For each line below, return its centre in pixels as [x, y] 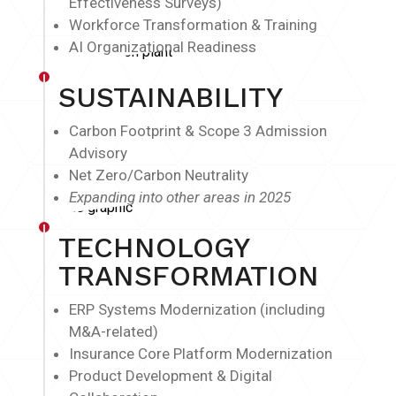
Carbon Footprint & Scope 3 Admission [198, 131]
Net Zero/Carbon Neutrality [159, 175]
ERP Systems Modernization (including [197, 309]
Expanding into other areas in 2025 [180, 198]
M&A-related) [114, 331]
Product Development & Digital [171, 375]
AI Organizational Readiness [163, 47]
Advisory [98, 153]
